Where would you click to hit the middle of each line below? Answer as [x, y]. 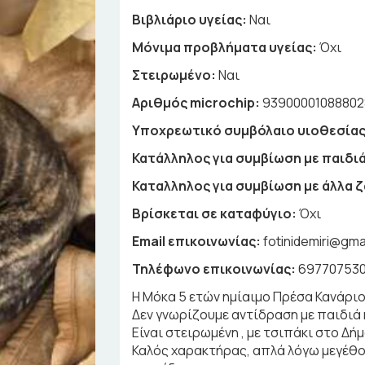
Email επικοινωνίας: [197, 241]
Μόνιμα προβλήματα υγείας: [225, 47]
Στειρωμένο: [174, 75]
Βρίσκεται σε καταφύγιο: [215, 213]
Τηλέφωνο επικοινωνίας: [214, 269]
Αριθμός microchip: [196, 103]
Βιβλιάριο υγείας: [190, 20]
